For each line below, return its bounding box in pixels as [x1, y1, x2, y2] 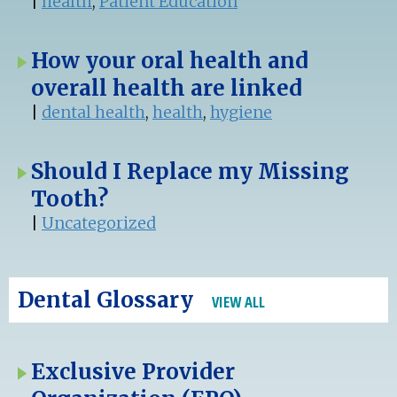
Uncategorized [42, 212, 156, 233]
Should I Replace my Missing [31, 157, 349, 185]
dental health [42, 101, 145, 122]
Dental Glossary [18, 285, 198, 314]
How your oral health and [31, 46, 308, 74]
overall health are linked [31, 74, 302, 102]
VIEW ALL [212, 291, 265, 312]
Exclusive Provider [31, 357, 235, 385]
